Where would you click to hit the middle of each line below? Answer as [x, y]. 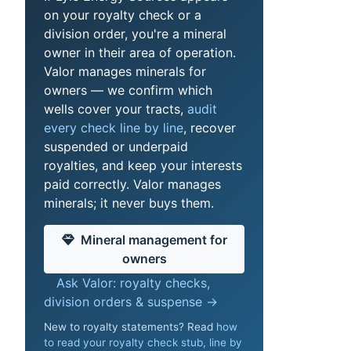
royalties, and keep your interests [143, 166]
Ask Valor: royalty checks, [133, 283]
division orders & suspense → [131, 302]
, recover [210, 128]
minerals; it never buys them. [129, 203]
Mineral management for [154, 240]
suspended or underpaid [116, 147]
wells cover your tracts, [116, 109]
